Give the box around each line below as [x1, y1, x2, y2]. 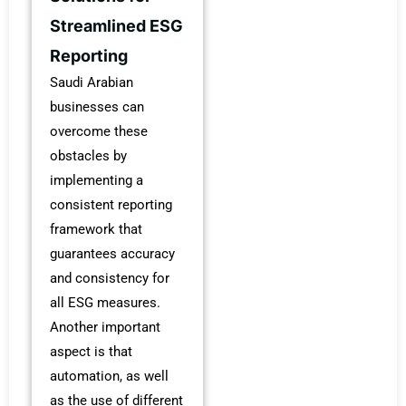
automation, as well [50, 367, 169, 384]
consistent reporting [50, 196, 172, 213]
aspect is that [50, 343, 132, 360]
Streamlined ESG [50, 15, 183, 35]
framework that [50, 220, 142, 237]
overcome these [50, 122, 148, 140]
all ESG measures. [50, 294, 160, 311]
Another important [50, 318, 160, 335]
